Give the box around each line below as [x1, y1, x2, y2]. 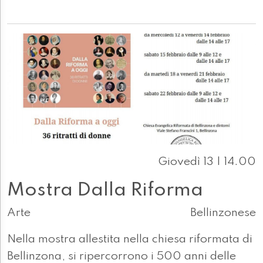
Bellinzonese [190, 207, 256, 220]
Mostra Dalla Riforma [7, 181, 203, 200]
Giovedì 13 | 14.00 [158, 156, 256, 168]
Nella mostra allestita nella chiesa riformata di [7, 234, 252, 246]
